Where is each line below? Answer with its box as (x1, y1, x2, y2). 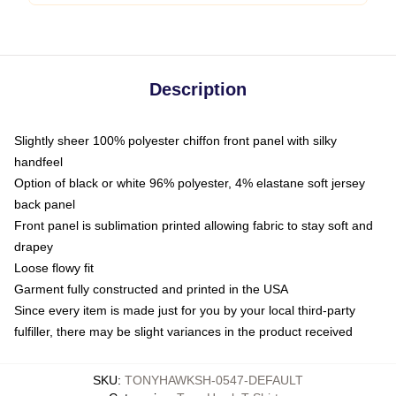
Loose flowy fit (14, 261, 94, 275)
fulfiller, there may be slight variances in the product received (14, 324, 353, 339)
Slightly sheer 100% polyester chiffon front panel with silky (14, 133, 337, 148)
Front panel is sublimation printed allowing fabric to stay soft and (14, 218, 373, 232)
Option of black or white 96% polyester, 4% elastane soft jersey (14, 176, 365, 190)
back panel (14, 197, 75, 211)
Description (149, 80, 247, 99)
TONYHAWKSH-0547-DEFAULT (125, 373, 303, 387)
